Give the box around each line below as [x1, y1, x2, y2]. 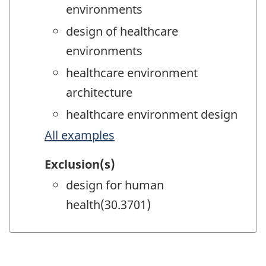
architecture [66, 84, 132, 101]
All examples [45, 127, 115, 144]
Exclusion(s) [45, 156, 115, 172]
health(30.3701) [66, 196, 151, 213]
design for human [66, 176, 164, 193]
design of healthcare [66, 23, 178, 40]
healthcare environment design [66, 106, 237, 123]
